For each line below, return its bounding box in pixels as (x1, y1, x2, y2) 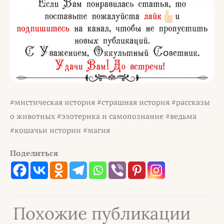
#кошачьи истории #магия (10, 124, 110, 136)
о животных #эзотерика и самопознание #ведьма (10, 110, 196, 122)
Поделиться (10, 147, 58, 158)
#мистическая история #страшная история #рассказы (10, 96, 212, 108)
